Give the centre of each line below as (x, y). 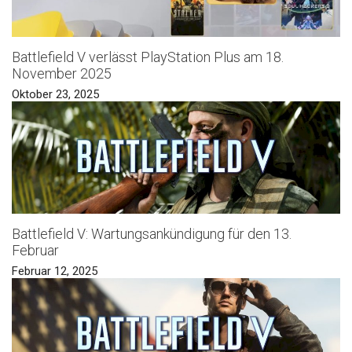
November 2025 (62, 73)
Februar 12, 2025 (55, 271)
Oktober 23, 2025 (55, 94)
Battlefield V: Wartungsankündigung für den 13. (152, 234)
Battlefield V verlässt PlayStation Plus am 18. (148, 57)
